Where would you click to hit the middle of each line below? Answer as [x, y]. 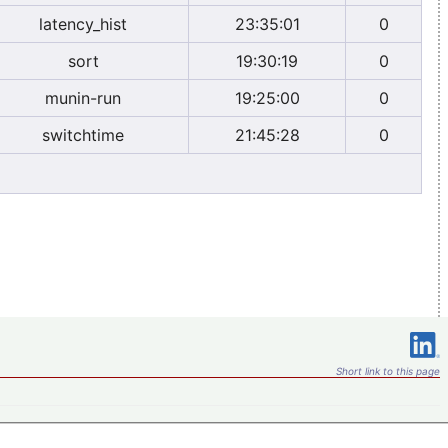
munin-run [83, 97]
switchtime [83, 134]
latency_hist [83, 23]
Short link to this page [388, 370]
